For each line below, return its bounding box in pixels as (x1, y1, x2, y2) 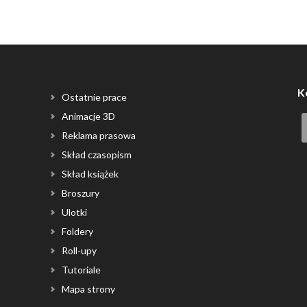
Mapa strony (62, 283, 116, 295)
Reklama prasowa (62, 130, 136, 142)
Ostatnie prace (62, 91, 127, 103)
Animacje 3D (62, 110, 116, 123)
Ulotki (62, 206, 88, 219)
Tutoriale (62, 264, 101, 276)
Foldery (62, 225, 94, 238)
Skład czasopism (62, 149, 132, 161)
